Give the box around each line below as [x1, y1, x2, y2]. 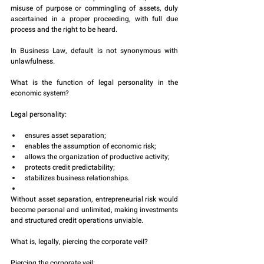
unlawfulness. [11, 56, 55, 67]
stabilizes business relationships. [25, 173, 130, 184]
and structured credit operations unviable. [11, 215, 143, 226]
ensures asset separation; [25, 130, 106, 141]
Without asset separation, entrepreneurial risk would [11, 194, 178, 205]
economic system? [11, 88, 69, 99]
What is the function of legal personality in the [11, 77, 178, 88]
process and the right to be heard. [11, 24, 117, 35]
